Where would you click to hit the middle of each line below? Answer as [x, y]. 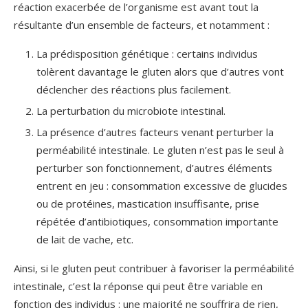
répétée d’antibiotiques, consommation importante [157, 221]
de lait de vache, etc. [85, 239]
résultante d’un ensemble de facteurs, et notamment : [142, 24]
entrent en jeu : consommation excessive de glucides [162, 185]
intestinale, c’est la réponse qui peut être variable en [138, 286]
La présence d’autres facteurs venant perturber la [155, 132]
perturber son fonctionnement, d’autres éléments [154, 167]
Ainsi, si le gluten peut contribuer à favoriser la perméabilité [154, 268]
